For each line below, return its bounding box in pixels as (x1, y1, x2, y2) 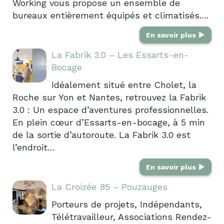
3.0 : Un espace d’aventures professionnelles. (12, 104, 208, 115)
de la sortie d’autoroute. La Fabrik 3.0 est (12, 129, 190, 140)
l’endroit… (12, 141, 55, 152)
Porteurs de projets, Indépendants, (51, 198, 202, 209)
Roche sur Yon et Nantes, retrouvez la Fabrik (12, 91, 206, 102)
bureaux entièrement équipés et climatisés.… (12, 9, 209, 20)
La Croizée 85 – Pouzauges (51, 181, 167, 192)
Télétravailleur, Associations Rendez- (51, 211, 211, 222)
